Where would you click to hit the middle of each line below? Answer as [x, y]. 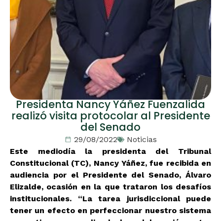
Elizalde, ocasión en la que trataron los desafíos [110, 187]
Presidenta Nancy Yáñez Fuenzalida [110, 105]
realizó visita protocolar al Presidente [110, 117]
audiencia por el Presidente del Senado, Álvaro [110, 175]
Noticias [142, 139]
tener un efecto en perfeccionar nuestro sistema [110, 210]
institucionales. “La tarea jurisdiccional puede [110, 199]
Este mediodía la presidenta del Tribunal [110, 151]
